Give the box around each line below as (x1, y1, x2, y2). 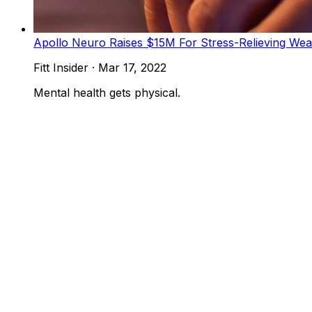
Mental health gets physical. (33, 85, 180, 100)
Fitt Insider (33, 60, 88, 75)
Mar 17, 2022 (98, 60, 166, 75)
